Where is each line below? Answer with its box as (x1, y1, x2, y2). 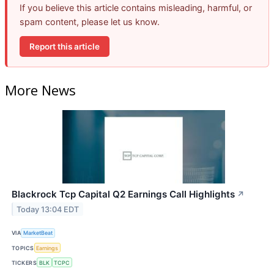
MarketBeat (23, 229, 53, 237)
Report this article (29, 41, 100, 51)
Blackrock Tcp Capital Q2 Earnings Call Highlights (12, 188, 235, 200)
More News (5, 80, 76, 99)
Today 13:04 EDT (17, 204, 80, 214)
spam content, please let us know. (20, 17, 160, 28)
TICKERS (12, 259, 37, 266)
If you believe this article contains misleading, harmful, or (20, 2, 252, 13)
